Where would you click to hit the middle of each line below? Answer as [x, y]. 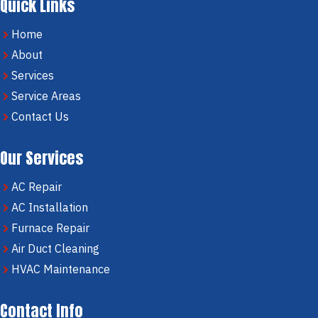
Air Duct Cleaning [55, 249]
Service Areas [46, 96]
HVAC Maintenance [61, 269]
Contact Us [40, 117]
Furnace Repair [50, 228]
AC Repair [37, 187]
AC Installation [50, 208]
